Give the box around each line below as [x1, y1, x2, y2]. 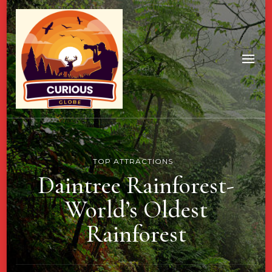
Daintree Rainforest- [38, 171, 234, 200]
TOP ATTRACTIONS [93, 157, 173, 166]
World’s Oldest [64, 195, 208, 225]
